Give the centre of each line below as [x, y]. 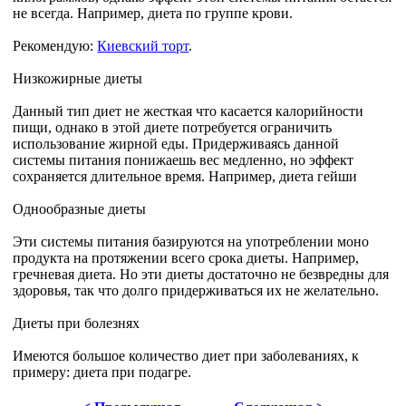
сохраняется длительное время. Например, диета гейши [185, 176]
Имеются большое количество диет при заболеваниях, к [186, 355]
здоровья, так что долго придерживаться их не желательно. [196, 290]
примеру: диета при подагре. [102, 372]
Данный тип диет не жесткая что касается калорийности [188, 111]
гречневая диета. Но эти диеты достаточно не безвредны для [201, 274]
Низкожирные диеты [78, 78]
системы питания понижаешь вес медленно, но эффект [184, 159]
